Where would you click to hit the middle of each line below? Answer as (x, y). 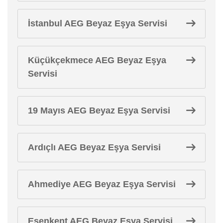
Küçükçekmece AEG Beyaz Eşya (97, 60)
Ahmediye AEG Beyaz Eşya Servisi (102, 184)
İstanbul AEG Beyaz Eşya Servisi (98, 23)
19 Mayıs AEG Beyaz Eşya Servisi (99, 110)
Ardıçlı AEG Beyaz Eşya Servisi (94, 147)
